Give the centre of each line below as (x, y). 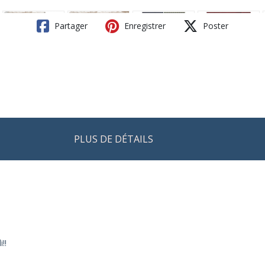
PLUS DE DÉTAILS (114, 139)
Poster (214, 26)
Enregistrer (144, 26)
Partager (70, 26)
